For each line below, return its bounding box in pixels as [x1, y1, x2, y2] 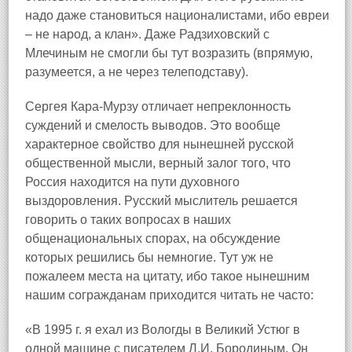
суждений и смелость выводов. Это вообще [25, 119, 280, 132]
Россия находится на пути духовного [25, 175, 240, 189]
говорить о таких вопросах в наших [25, 213, 231, 226]
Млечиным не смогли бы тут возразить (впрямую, [25, 46, 313, 60]
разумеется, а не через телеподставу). [25, 65, 248, 79]
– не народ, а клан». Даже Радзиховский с [25, 27, 269, 41]
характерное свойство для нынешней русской [25, 137, 294, 151]
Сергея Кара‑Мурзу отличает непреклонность [25, 100, 291, 113]
